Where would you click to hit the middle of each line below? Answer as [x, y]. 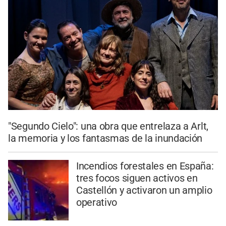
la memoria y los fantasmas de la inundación [105, 138]
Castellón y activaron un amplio [144, 190]
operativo [97, 203]
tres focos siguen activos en [137, 178]
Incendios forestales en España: [145, 166]
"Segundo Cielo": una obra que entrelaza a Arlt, [108, 126]
